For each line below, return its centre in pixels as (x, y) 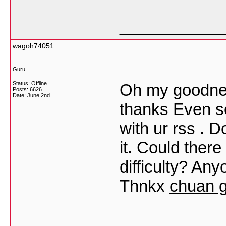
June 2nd (39, 95)
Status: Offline (30, 83)
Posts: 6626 (27, 89)
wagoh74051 (33, 46)
